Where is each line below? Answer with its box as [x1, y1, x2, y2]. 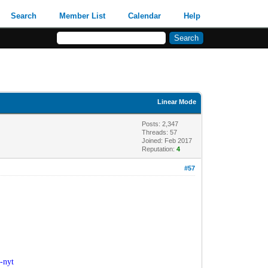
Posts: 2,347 [142, 120, 179, 127]
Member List [59, 11, 106, 20]
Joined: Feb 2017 [142, 137, 193, 144]
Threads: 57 [142, 129, 178, 136]
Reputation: [142, 145, 177, 153]
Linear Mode [157, 98, 197, 105]
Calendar [128, 11, 162, 20]
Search [11, 11, 37, 20]
